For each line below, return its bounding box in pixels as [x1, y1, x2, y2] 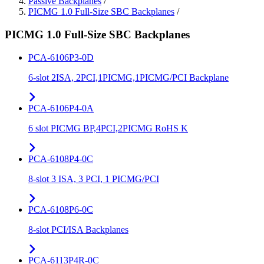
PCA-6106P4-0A [28, 103, 94, 113]
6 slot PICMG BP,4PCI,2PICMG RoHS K [28, 123, 188, 133]
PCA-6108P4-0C [28, 153, 93, 164]
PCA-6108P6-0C [28, 204, 93, 214]
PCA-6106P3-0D [28, 52, 94, 62]
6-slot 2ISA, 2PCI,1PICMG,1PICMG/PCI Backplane [28, 72, 229, 82]
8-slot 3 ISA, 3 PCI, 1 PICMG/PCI [28, 173, 159, 184]
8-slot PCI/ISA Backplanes [28, 224, 128, 235]
